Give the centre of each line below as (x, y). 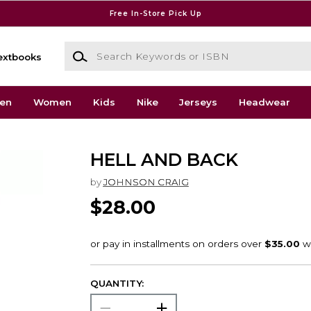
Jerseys (199, 102)
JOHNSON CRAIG (146, 182)
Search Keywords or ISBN (126, 48)
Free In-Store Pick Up (155, 13)
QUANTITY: (117, 284)
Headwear (265, 102)
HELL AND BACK (164, 160)
